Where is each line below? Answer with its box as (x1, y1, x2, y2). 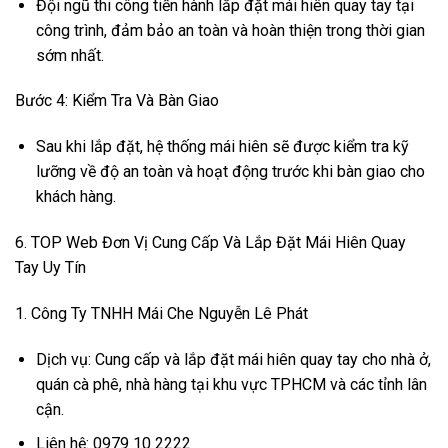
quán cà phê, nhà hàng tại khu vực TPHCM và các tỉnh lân (35, 374, 427, 394)
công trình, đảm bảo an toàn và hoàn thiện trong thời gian (35, 20, 425, 40)
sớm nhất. (35, 45, 104, 65)
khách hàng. (35, 187, 116, 207)
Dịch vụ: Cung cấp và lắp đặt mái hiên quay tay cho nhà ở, (35, 349, 431, 369)
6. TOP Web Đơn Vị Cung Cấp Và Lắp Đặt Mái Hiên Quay (15, 232, 406, 252)
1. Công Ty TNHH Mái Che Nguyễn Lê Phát (15, 303, 308, 323)
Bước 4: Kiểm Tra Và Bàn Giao (15, 91, 219, 111)
